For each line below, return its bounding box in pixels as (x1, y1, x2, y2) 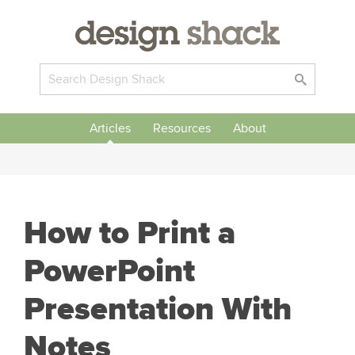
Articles (89, 120, 131, 136)
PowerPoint (24, 252, 195, 291)
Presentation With (24, 290, 292, 329)
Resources (152, 120, 211, 136)
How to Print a (24, 214, 235, 253)
